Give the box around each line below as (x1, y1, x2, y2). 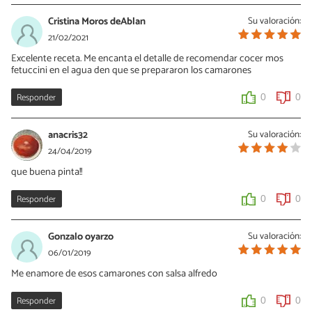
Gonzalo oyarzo (48, 228, 114, 245)
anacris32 (48, 126, 88, 143)
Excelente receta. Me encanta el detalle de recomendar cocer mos (11, 49, 283, 67)
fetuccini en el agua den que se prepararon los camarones (11, 61, 251, 79)
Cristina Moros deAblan (48, 13, 146, 30)
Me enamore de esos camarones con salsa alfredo (11, 265, 217, 282)
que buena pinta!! (11, 163, 82, 180)
